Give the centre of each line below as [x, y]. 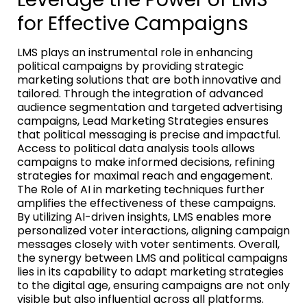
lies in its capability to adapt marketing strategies [150, 271]
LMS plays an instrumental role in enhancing [135, 52]
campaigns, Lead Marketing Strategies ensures [143, 121]
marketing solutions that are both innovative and [149, 79]
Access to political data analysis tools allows [136, 148]
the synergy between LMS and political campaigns [152, 258]
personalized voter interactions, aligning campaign [153, 230]
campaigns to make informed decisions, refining [146, 162]
